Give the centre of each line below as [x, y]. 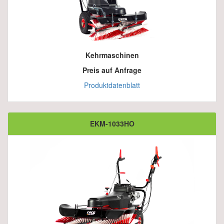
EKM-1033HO [112, 124]
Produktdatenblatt [112, 85]
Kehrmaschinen [112, 55]
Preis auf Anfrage [112, 70]
